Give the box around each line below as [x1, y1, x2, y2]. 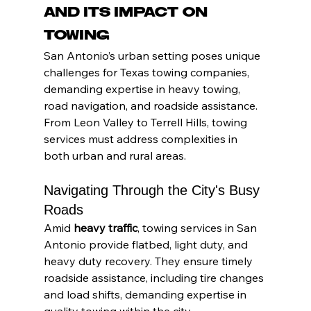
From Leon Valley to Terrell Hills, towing [43, 115, 250, 130]
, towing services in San [137, 221, 260, 235]
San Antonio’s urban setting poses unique [43, 49, 263, 63]
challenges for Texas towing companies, [43, 65, 252, 80]
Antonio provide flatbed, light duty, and [43, 237, 251, 252]
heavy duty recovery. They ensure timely [43, 254, 255, 269]
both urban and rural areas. [43, 149, 186, 163]
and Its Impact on [43, 4, 211, 22]
